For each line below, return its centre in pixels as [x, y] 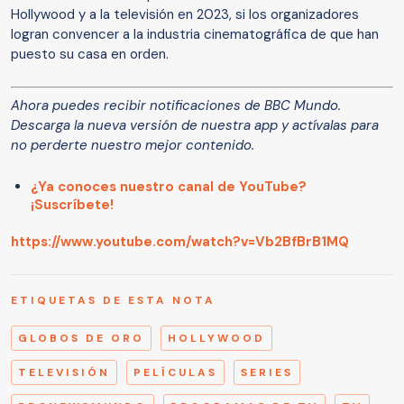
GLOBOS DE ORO [81, 338]
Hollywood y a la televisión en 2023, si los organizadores [185, 15]
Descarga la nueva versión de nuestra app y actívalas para [195, 125]
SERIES [267, 372]
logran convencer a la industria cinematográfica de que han [195, 35]
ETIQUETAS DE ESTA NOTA [113, 300]
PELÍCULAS [175, 372]
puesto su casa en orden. [90, 55]
